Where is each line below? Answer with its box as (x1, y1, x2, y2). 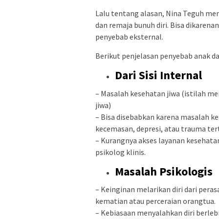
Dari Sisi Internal (115, 67, 202, 83)
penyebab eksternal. (95, 32, 163, 42)
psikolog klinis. (95, 147, 146, 157)
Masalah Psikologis (115, 163, 213, 179)
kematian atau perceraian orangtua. (95, 196, 216, 206)
